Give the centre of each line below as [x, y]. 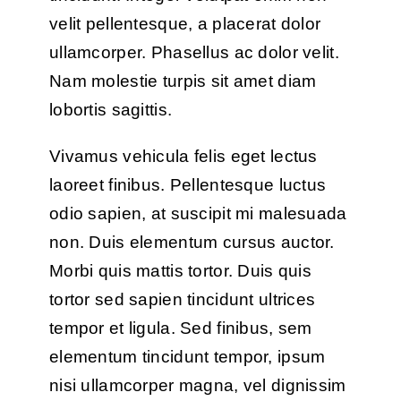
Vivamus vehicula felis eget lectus [183, 157]
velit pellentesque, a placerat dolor [185, 24]
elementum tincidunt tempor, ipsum [187, 357]
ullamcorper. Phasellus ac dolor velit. [194, 53]
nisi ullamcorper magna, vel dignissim [197, 386]
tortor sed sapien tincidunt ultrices [182, 300]
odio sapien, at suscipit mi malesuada [198, 214]
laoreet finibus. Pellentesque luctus [188, 185]
